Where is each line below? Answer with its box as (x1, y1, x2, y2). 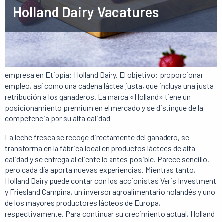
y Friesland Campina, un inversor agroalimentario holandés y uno (5, 187, 215, 196)
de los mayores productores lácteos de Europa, (5, 198, 161, 207)
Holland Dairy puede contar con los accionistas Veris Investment (5, 176, 216, 185)
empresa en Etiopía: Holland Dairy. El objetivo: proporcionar (5, 70, 203, 79)
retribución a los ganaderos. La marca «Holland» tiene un (5, 92, 191, 101)
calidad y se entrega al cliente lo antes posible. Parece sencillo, (5, 154, 209, 164)
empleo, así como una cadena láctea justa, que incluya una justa (5, 81, 214, 90)
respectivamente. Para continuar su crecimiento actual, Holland (5, 209, 215, 218)
